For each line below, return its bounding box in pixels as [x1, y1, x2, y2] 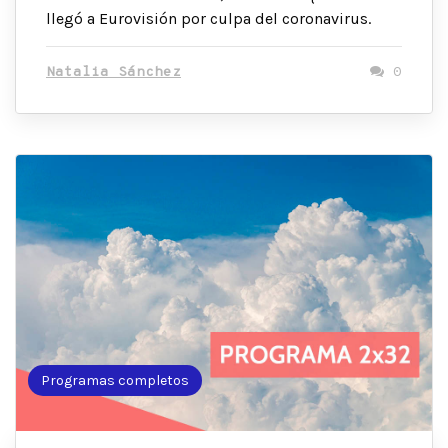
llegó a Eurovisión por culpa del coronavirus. [46, 8, 371, 28]
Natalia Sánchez [46, 63, 181, 81]
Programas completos [41, 371, 190, 389]
